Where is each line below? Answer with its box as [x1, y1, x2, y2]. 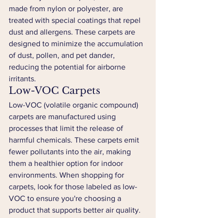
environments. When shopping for [9, 171, 126, 179]
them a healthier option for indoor [9, 159, 125, 167]
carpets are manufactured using [9, 112, 118, 121]
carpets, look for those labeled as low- [9, 182, 137, 191]
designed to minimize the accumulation [9, 39, 145, 48]
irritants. [9, 74, 36, 83]
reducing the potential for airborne [9, 63, 127, 71]
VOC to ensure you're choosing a [9, 194, 123, 202]
